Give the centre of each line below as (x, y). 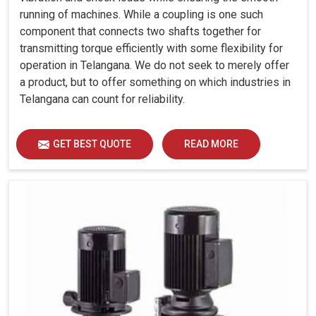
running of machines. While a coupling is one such (141, 15)
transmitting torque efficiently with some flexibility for (151, 49)
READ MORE (211, 144)
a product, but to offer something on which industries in (155, 83)
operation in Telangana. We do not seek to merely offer (154, 66)
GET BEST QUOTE (92, 144)
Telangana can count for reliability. (102, 99)
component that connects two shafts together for (140, 32)
